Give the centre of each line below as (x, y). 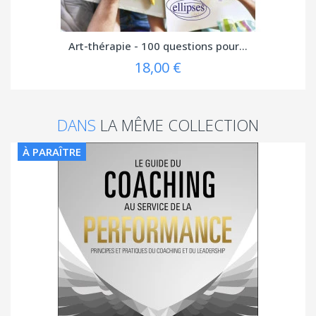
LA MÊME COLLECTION (180, 124)
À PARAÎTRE (52, 151)
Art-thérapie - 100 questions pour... (158, 45)
